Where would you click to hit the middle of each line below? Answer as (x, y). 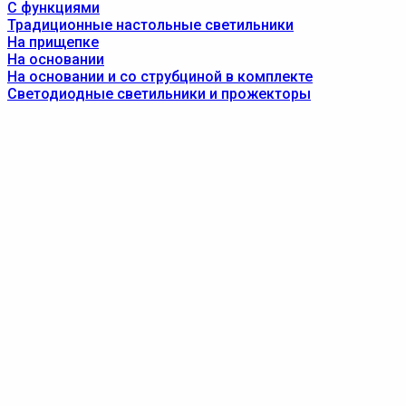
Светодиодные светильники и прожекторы (159, 94)
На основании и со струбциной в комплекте (160, 77)
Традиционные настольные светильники (150, 25)
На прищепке (53, 42)
